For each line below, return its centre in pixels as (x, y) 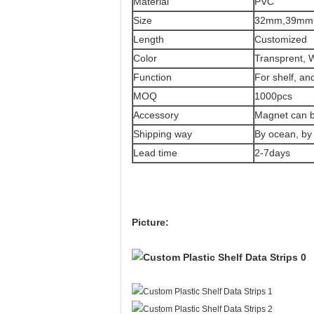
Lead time (155, 153)
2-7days (272, 153)
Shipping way (163, 134)
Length (149, 39)
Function (152, 77)
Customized (281, 39)
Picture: (150, 222)
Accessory (156, 115)
